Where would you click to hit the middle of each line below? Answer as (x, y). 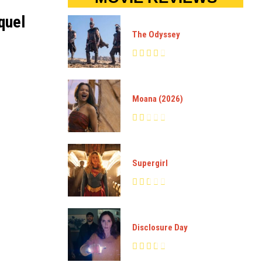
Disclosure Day (160, 227)
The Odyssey (156, 34)
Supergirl (150, 163)
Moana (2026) (158, 99)
